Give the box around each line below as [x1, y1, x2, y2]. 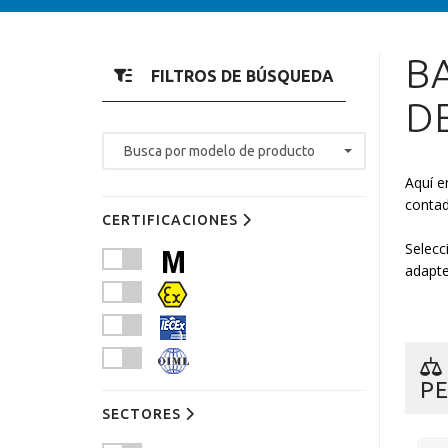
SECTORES [102, 406, 185, 422]
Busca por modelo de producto [124, 143, 315, 159]
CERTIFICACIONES [102, 212, 242, 228]
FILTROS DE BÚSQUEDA [147, 67, 334, 85]
